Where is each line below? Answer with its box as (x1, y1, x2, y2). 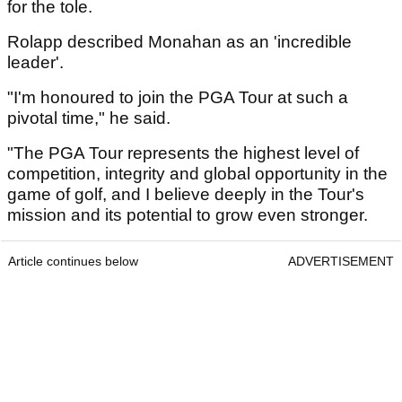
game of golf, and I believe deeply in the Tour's (7, 185, 364, 205)
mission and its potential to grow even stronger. (7, 205, 372, 225)
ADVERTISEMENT (288, 254, 394, 269)
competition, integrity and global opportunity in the (7, 164, 388, 184)
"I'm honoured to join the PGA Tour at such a (7, 88, 348, 108)
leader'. (7, 53, 68, 73)
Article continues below (8, 254, 138, 269)
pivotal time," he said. (7, 109, 179, 128)
